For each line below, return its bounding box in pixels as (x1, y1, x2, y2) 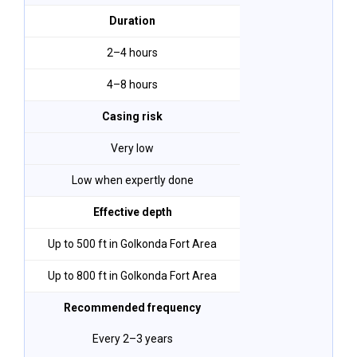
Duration (109, 14, 155, 27)
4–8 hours (107, 77, 158, 91)
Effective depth (92, 205, 172, 218)
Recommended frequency (64, 300, 201, 314)
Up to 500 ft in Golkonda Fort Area (48, 237, 217, 250)
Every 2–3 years (92, 331, 173, 345)
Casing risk (102, 109, 163, 123)
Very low (111, 141, 154, 155)
